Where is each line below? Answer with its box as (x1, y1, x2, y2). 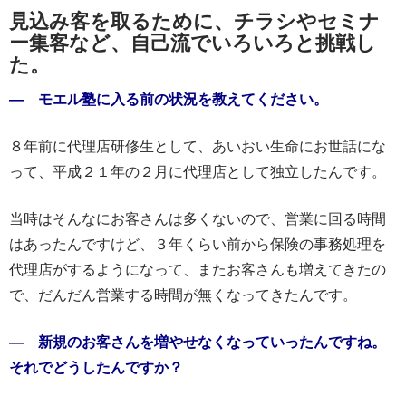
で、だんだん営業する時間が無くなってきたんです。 (9, 285, 357, 303)
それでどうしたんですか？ (9, 358, 183, 375)
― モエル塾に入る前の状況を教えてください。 (9, 90, 328, 107)
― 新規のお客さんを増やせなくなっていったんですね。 (9, 333, 386, 350)
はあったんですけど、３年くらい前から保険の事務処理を (9, 235, 386, 252)
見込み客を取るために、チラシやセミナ (9, 8, 380, 33)
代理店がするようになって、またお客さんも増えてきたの (9, 260, 386, 277)
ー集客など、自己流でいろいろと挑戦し (9, 30, 376, 54)
